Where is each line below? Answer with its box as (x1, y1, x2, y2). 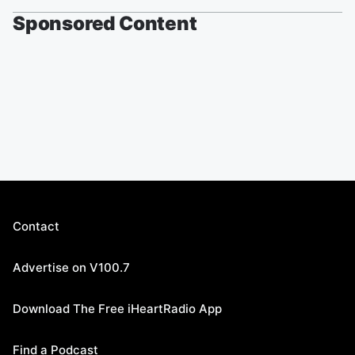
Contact (13, 219, 59, 234)
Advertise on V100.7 (13, 260, 130, 275)
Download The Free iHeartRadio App (13, 301, 222, 316)
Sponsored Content (13, 12, 197, 35)
